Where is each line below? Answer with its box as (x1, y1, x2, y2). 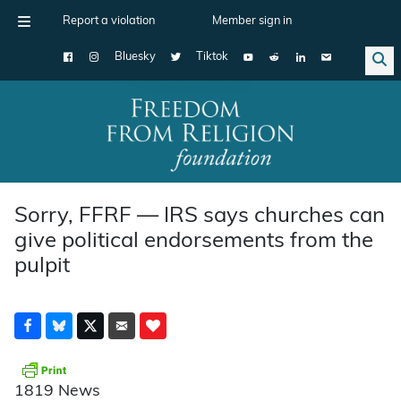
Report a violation (63, 15, 155, 27)
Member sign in (212, 15, 292, 27)
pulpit (14, 255, 70, 277)
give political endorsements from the (14, 230, 373, 252)
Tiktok (196, 51, 228, 63)
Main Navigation (6, 135, 153, 155)
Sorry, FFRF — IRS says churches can (14, 205, 385, 227)
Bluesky (115, 51, 156, 63)
